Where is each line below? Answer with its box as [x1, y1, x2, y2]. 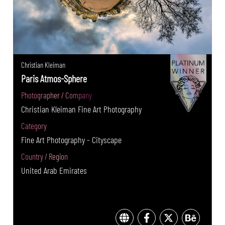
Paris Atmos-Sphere [21, 72, 87, 85]
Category [21, 121, 47, 131]
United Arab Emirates [21, 165, 87, 176]
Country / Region [21, 151, 68, 162]
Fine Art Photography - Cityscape [21, 134, 122, 146]
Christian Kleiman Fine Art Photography [21, 103, 142, 115]
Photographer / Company [21, 90, 92, 100]
